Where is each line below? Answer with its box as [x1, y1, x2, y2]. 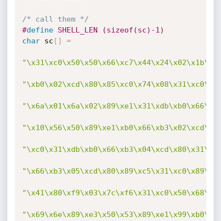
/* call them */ [22, 15, 89, 24]
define [26, 26, 53, 35]
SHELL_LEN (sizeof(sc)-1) [53, 26, 164, 35]
